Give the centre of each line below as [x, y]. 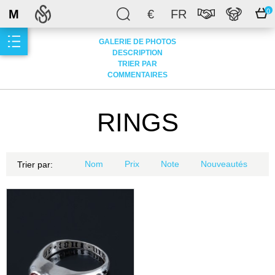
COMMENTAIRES [137, 75]
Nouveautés [224, 164]
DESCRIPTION [137, 53]
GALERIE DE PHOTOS [137, 42]
